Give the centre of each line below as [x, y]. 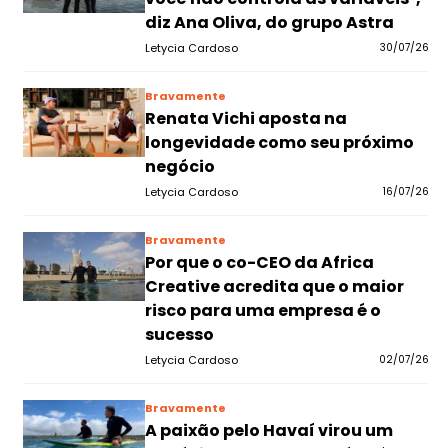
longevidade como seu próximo [279, 142]
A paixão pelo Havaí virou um [268, 430]
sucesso [179, 334]
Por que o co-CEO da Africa [259, 262]
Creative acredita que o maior [274, 286]
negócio [179, 166]
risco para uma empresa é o [262, 310]
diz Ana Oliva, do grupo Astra [269, 22]
